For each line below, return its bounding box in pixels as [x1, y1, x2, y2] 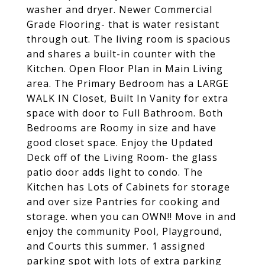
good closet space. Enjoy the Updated [27, 136, 213, 149]
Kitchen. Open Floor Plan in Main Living [27, 62, 223, 75]
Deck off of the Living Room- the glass [27, 151, 218, 164]
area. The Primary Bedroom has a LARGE [27, 77, 229, 90]
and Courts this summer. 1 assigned [27, 240, 205, 253]
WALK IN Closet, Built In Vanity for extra [27, 92, 228, 105]
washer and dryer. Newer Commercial [27, 3, 212, 16]
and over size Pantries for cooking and [27, 195, 220, 208]
